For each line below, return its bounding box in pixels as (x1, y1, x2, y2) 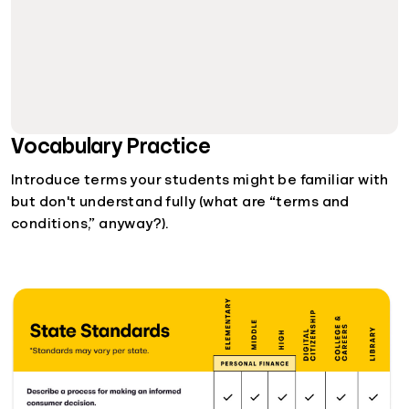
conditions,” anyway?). (11, 215, 169, 231)
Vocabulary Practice (11, 134, 211, 157)
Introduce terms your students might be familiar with (11, 172, 389, 187)
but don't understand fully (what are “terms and (11, 194, 350, 209)
